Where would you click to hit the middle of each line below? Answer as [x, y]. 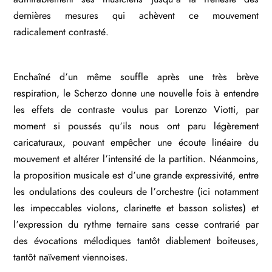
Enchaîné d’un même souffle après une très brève [136, 77]
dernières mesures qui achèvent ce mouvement [136, 15]
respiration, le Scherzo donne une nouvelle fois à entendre [136, 93]
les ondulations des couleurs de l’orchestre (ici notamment [136, 192]
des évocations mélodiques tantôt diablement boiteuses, [136, 241]
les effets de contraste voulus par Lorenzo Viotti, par [136, 110]
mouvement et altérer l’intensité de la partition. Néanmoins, [136, 159]
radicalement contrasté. [61, 32]
